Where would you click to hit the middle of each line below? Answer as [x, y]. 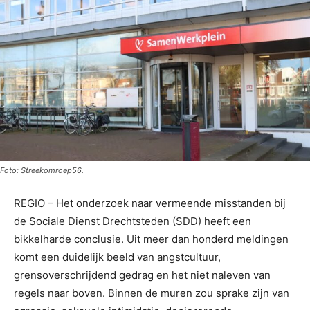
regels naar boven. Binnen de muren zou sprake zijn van [152, 293]
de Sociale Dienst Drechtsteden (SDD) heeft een [133, 221]
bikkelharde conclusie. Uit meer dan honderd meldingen [151, 239]
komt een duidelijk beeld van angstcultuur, [117, 257]
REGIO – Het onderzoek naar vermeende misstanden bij [150, 203]
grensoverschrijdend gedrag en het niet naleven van [142, 275]
